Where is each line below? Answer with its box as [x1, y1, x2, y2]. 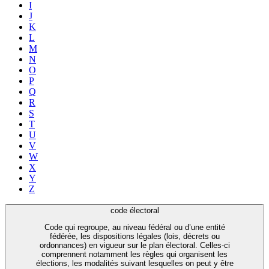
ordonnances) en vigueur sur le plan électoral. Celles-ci [39, 241, 230, 250]
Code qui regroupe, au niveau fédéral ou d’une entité [44, 223, 225, 232]
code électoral [110, 205, 159, 215]
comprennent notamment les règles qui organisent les [41, 250, 228, 259]
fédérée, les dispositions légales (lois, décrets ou [49, 232, 220, 241]
